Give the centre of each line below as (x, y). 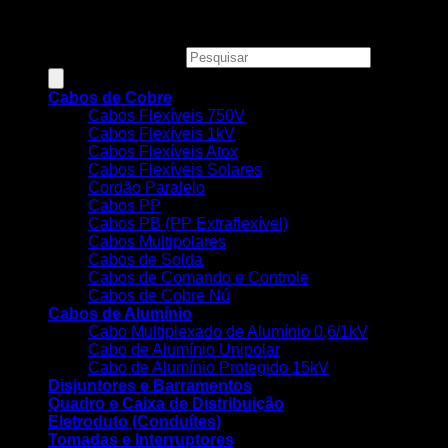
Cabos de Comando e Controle (198, 277)
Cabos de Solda (145, 259)
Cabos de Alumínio (120, 313)
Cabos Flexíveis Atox (163, 151)
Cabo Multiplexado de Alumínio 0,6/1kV (228, 331)
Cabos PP (124, 205)
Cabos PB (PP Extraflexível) (188, 223)
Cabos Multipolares (157, 241)
